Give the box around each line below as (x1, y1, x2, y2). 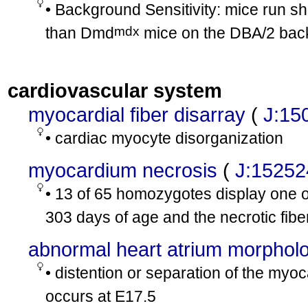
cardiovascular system (8, 79, 222, 102)
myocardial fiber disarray (28, 103, 245, 126)
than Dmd (45, 24, 114, 42)
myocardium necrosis (28, 159, 217, 181)
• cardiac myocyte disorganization (45, 129, 283, 147)
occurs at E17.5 (45, 287, 156, 305)
